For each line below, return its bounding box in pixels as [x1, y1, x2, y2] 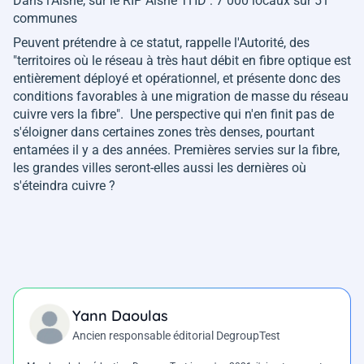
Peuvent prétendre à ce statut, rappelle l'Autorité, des [13, 35, 310, 51]
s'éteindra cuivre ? [13, 178, 115, 194]
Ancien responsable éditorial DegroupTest [72, 329, 280, 343]
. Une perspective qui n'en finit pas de [120, 106, 334, 123]
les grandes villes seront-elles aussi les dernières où [13, 160, 306, 176]
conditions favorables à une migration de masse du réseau [13, 89, 349, 105]
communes [13, 11, 77, 27]
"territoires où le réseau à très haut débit [13, 53, 239, 69]
